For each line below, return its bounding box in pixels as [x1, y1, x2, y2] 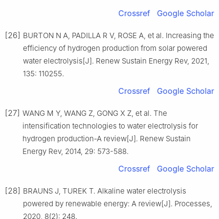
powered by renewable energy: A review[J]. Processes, [23, 199, 212, 209]
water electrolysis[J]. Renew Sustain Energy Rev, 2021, [23, 56, 209, 66]
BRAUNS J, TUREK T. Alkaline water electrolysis [23, 186, 186, 196]
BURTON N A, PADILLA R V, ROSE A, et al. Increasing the [23, 31, 214, 41]
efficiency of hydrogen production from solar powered [23, 44, 207, 53]
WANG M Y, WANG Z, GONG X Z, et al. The [22, 109, 167, 118]
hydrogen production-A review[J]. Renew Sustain [22, 134, 191, 144]
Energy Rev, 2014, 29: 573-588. [22, 147, 129, 156]
